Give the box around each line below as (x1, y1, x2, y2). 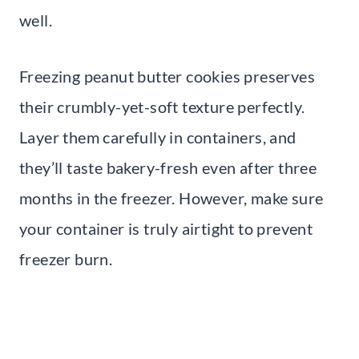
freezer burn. (19, 248, 113, 268)
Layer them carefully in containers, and (19, 127, 296, 147)
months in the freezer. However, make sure (19, 188, 324, 208)
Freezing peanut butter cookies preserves (19, 66, 315, 86)
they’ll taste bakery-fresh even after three (19, 157, 317, 177)
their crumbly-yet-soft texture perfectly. (19, 96, 305, 116)
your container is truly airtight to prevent (19, 218, 313, 238)
